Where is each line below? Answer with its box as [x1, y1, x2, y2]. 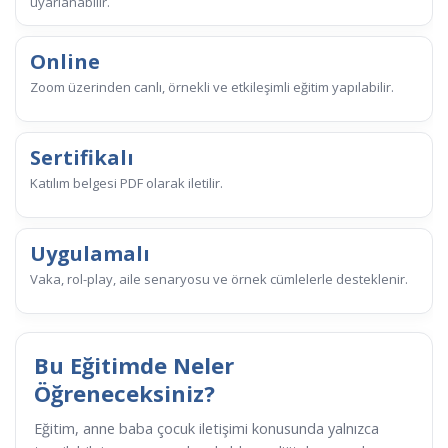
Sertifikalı [30, 144, 134, 172]
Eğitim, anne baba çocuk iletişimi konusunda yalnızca [34, 419, 379, 439]
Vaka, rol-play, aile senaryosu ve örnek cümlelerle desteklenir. [30, 270, 408, 289]
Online [30, 48, 100, 76]
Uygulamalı [30, 240, 150, 268]
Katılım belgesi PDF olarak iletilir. [30, 174, 223, 193]
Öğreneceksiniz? [34, 378, 215, 409]
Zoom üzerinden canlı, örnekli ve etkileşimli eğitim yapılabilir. [30, 78, 394, 97]
